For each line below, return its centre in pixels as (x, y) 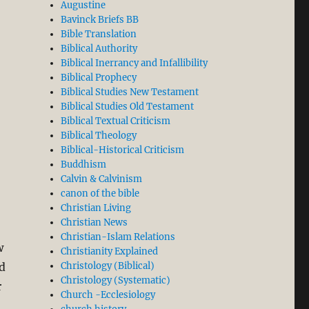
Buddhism (84, 165)
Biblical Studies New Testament (130, 92)
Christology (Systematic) (116, 281)
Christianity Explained (110, 252)
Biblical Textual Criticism (116, 121)
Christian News (94, 223)
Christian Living (96, 208)
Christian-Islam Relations (118, 237)
